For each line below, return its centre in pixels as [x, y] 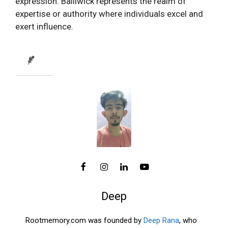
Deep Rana [161, 220]
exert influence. [44, 27]
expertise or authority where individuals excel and [109, 14]
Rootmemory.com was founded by [84, 220]
